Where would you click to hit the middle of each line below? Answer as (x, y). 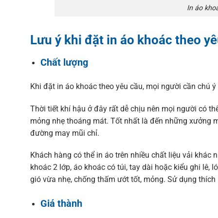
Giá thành (61, 204)
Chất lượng (64, 62)
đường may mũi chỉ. (65, 133)
